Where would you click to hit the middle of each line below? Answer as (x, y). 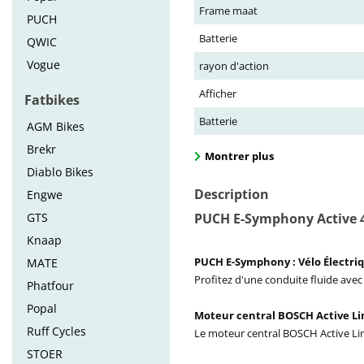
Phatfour (50, 286)
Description (232, 194)
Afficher (218, 93)
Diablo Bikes (60, 172)
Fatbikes (52, 100)
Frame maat (228, 11)
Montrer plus (239, 156)
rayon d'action (234, 66)
